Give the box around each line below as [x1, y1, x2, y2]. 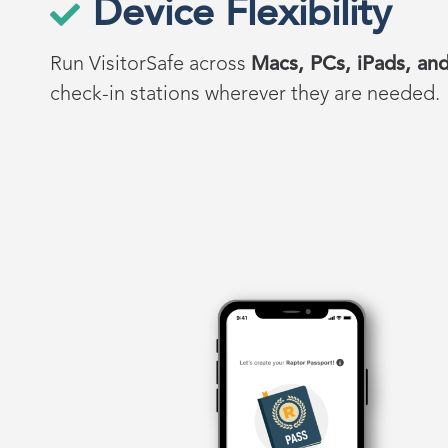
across [184, 55, 251, 76]
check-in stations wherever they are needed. [50, 85, 440, 106]
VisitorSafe [89, 55, 184, 76]
